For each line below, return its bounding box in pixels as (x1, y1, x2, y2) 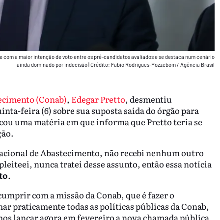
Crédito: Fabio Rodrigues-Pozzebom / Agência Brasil (90, 61, 215, 68)
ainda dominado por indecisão (16, 61, 88, 68)
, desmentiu (125, 93, 172, 106)
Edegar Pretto (71, 93, 125, 106)
